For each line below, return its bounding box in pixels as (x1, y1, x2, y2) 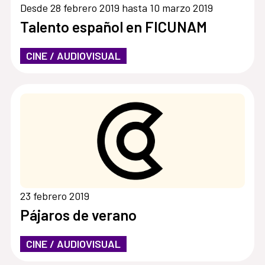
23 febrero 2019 (20, 189, 89, 202)
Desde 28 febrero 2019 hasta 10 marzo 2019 (20, 1, 213, 15)
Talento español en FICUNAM (20, 18, 207, 36)
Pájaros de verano (20, 205, 137, 224)
